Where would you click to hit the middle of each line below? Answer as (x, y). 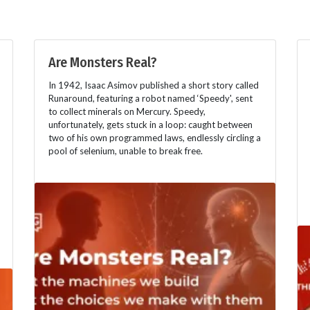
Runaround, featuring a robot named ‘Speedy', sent (151, 98)
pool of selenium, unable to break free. (126, 151)
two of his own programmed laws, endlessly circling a (155, 137)
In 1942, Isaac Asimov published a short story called (154, 85)
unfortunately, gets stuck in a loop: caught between (151, 124)
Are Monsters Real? (103, 62)
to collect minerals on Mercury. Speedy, (127, 111)
